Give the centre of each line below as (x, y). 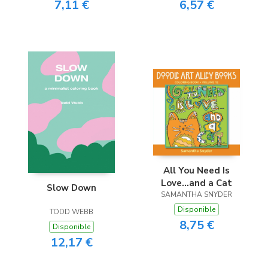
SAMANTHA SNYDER (197, 195)
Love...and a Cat (197, 183)
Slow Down (71, 188)
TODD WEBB (71, 212)
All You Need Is (197, 171)
